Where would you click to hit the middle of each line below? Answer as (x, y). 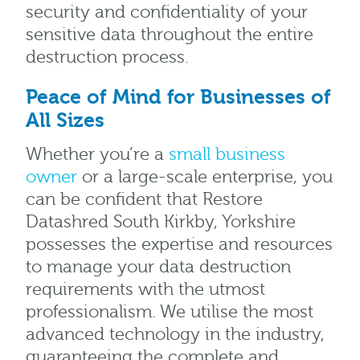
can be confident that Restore (144, 200)
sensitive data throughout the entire (170, 35)
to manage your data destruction (158, 268)
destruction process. (107, 58)
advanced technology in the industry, (175, 335)
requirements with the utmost (145, 290)
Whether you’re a (97, 155)
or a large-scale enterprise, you (205, 178)
